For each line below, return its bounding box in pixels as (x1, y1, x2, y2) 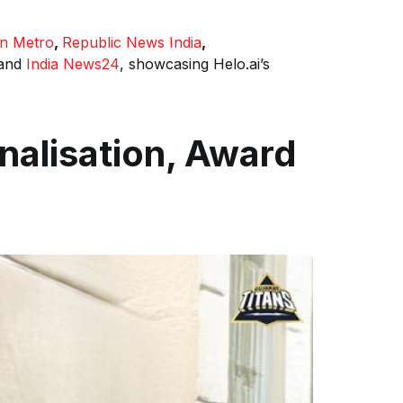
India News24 (26, 54, 120, 73)
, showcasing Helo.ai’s (120, 54, 270, 73)
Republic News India (62, 32, 201, 51)
